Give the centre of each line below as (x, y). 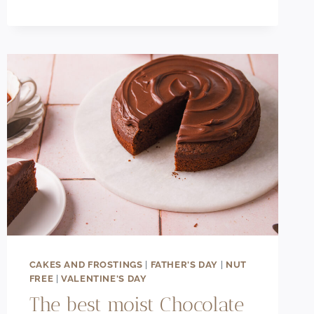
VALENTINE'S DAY (104, 278)
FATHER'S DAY (184, 264)
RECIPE (107, 23)
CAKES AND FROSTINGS (86, 264)
